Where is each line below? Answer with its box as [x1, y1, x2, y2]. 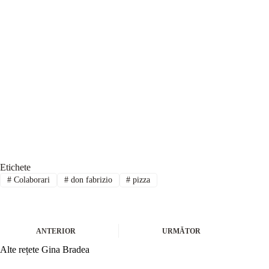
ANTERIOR [36, 227, 76, 236]
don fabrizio [68, 175, 112, 184]
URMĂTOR [162, 227, 201, 236]
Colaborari [11, 175, 50, 184]
